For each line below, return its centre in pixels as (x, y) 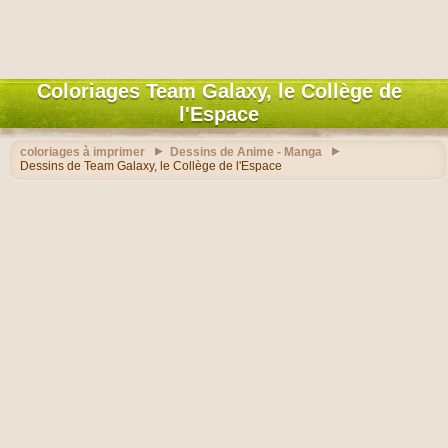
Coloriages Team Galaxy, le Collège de (219, 91)
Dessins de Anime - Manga (246, 152)
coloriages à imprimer (82, 152)
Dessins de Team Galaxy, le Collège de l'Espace (151, 166)
